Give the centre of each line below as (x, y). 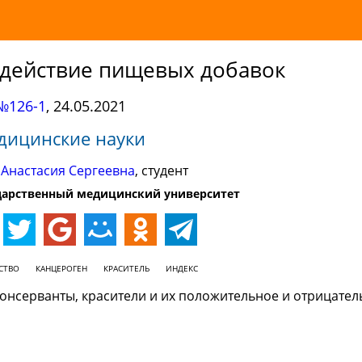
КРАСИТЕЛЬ (126, 268)
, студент (162, 170)
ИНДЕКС (181, 268)
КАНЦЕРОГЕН (61, 268)
